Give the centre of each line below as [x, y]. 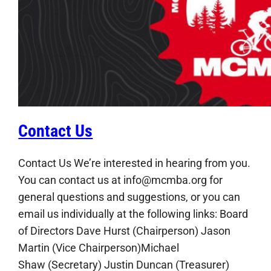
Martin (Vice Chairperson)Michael [99, 247]
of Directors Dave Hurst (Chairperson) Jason [125, 230]
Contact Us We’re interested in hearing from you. [135, 163]
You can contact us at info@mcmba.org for [121, 180]
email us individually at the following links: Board [133, 214]
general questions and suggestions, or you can [129, 197]
